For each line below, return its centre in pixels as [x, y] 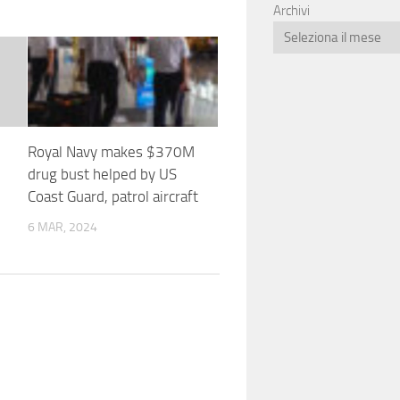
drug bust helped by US [102, 174]
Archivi [292, 11]
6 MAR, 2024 [62, 227]
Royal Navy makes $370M [111, 151]
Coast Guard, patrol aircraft [112, 196]
